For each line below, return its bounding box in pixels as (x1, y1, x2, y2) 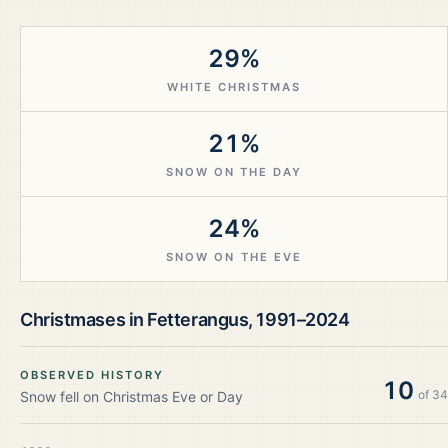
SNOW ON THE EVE (166, 250, 302, 264)
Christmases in (20, 309, 148, 330)
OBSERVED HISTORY (20, 368, 165, 382)
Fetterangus (147, 309, 249, 330)
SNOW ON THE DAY (165, 165, 303, 179)
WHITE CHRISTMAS (166, 80, 302, 94)
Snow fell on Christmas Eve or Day (20, 388, 243, 405)
